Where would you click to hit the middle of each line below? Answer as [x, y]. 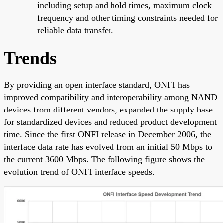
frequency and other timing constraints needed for [127, 18]
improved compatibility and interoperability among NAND [111, 97]
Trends [30, 58]
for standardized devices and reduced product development [110, 122]
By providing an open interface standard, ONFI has [97, 84]
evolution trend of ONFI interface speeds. [79, 171]
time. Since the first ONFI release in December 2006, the [108, 134]
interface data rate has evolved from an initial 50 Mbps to [108, 147]
